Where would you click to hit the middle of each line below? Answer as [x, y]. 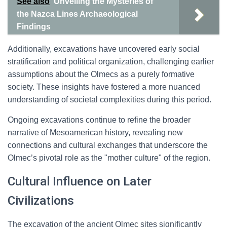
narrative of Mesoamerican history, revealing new [95, 133]
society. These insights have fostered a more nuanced [104, 87]
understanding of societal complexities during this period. [109, 100]
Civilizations [41, 201]
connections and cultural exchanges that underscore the [108, 145]
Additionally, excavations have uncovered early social [104, 49]
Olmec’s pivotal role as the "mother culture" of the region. [109, 158]
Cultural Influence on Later [80, 181]
